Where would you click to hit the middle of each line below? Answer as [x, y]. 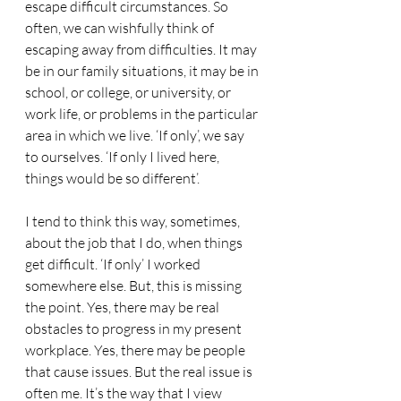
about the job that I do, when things [135, 243]
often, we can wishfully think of [121, 28]
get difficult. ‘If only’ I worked [114, 264]
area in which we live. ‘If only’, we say [136, 135]
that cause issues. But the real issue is [140, 371]
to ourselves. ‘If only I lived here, [124, 157]
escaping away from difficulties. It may [142, 49]
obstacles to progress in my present [135, 328]
